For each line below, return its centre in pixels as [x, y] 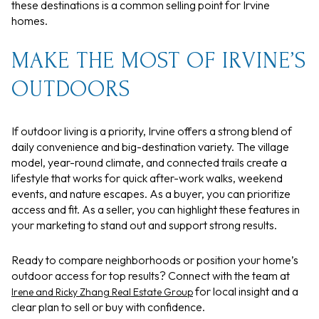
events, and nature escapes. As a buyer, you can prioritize [151, 194]
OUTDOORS [71, 90]
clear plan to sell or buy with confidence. [108, 307]
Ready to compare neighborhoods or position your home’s [155, 260]
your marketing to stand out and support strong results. [144, 225]
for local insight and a [246, 291]
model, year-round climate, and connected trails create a [149, 163]
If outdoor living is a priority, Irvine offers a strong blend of [152, 131]
